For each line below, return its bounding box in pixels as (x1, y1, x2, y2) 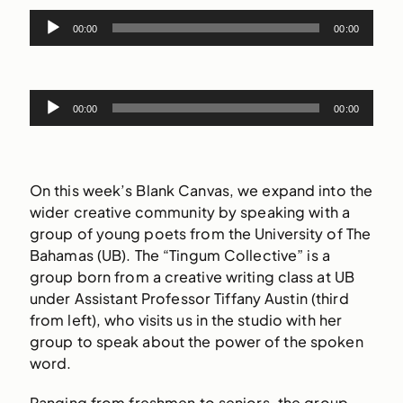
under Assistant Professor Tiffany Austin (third (29, 289, 349, 309)
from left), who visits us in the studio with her (29, 310, 343, 330)
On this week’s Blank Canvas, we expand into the (29, 181, 373, 201)
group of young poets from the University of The (29, 224, 372, 244)
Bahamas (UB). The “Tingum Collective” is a (29, 246, 330, 265)
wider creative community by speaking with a (29, 202, 350, 222)
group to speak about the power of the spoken (29, 332, 363, 352)
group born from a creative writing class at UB (29, 267, 354, 287)
